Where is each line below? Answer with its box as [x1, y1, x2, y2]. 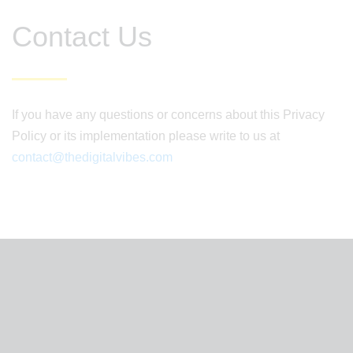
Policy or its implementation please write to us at [12, 129, 280, 143]
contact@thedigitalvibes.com [12, 150, 173, 164]
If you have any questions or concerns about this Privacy [12, 108, 325, 121]
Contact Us [12, 20, 152, 53]
